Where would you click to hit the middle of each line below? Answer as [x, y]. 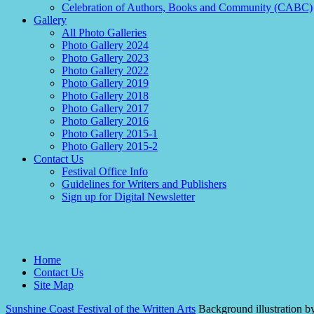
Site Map [54, 285]
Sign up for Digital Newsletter [128, 197]
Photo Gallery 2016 [105, 121]
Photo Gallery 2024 [105, 46]
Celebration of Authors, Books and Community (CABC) [187, 8]
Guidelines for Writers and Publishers [144, 184]
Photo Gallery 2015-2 [110, 146]
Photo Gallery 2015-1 [110, 134]
